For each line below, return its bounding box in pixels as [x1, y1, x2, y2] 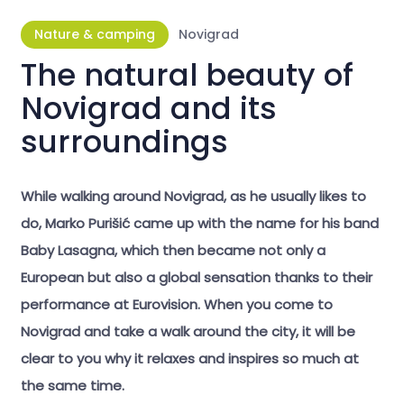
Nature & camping [33, 25, 155, 44]
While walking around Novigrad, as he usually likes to [20, 186, 366, 206]
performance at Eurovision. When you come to [20, 294, 333, 314]
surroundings [20, 121, 228, 164]
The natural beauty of [20, 54, 353, 97]
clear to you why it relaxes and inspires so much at [20, 348, 359, 368]
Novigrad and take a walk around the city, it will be [20, 321, 355, 341]
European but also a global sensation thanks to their [20, 267, 372, 287]
